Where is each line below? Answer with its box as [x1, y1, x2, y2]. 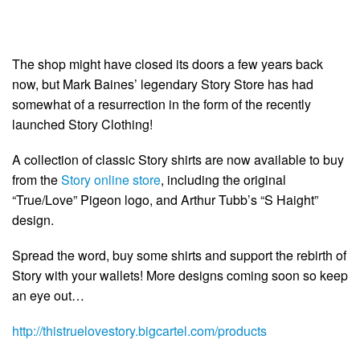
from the [12, 170, 61, 189]
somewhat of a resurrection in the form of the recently [12, 94, 311, 113]
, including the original [161, 170, 286, 189]
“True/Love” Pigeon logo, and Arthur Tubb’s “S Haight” [12, 190, 318, 209]
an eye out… [12, 286, 84, 305]
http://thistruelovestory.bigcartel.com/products [12, 321, 267, 341]
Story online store [61, 170, 161, 189]
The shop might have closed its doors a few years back [12, 54, 323, 73]
